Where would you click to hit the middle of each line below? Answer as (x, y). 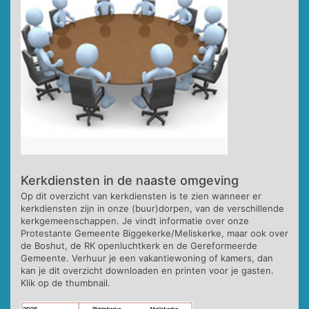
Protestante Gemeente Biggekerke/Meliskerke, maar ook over (154, 233)
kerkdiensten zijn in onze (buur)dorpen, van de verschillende (152, 208)
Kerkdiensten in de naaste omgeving (130, 180)
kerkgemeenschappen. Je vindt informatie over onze (135, 220)
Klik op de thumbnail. (66, 282)
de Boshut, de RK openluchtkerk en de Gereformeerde (139, 245)
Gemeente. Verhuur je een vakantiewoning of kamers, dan (147, 258)
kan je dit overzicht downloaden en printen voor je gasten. (147, 270)
